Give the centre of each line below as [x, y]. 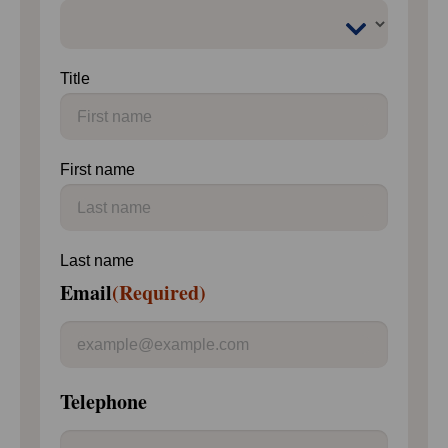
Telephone [103, 401]
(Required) [159, 292]
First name [97, 169]
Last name [97, 260]
